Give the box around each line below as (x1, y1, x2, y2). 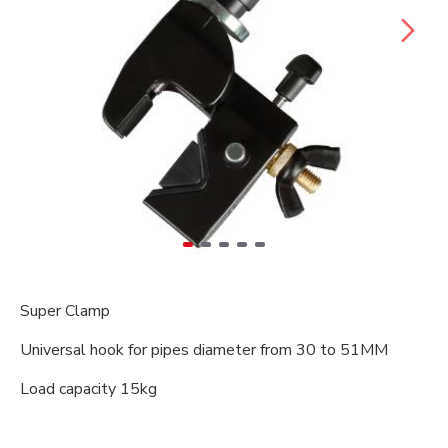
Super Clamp (20, 300, 110, 322)
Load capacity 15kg (20, 378, 157, 400)
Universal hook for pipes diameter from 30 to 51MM (20, 339, 388, 361)
